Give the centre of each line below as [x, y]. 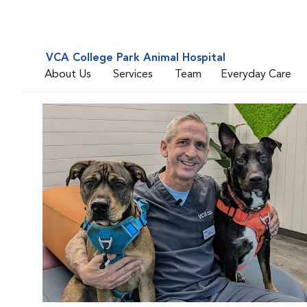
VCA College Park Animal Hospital [136, 58]
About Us [68, 74]
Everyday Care [256, 74]
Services [133, 74]
